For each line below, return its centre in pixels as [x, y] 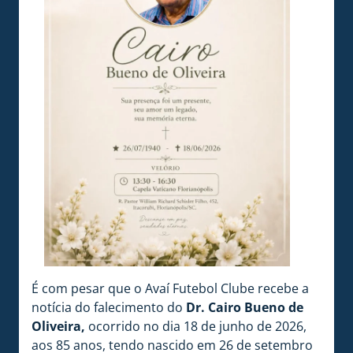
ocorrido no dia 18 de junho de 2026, [196, 326]
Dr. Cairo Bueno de [245, 307]
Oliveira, [58, 326]
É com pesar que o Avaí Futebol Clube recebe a [170, 288]
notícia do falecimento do [109, 307]
